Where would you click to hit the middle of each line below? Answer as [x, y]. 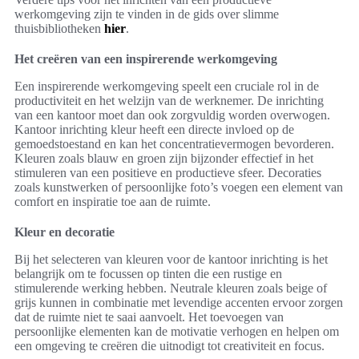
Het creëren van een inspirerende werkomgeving [146, 59]
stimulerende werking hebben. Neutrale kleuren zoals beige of [171, 288]
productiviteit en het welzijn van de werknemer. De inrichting [169, 101]
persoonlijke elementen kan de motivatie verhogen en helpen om [177, 332]
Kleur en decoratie [65, 232]
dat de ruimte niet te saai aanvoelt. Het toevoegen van [149, 317]
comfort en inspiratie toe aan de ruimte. [113, 202]
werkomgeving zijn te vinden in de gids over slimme [147, 14]
